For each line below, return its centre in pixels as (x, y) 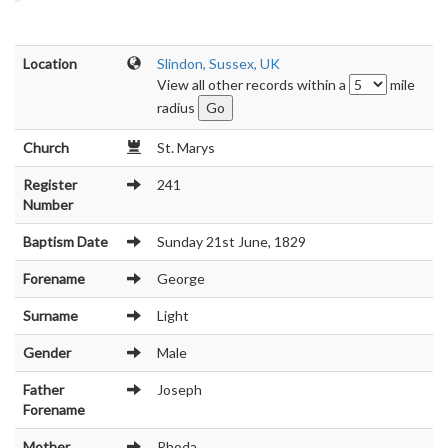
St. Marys (186, 147)
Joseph (179, 389)
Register (50, 184)
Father (43, 389)
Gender (47, 352)
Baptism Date (65, 241)
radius (177, 107)
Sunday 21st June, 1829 (231, 241)
